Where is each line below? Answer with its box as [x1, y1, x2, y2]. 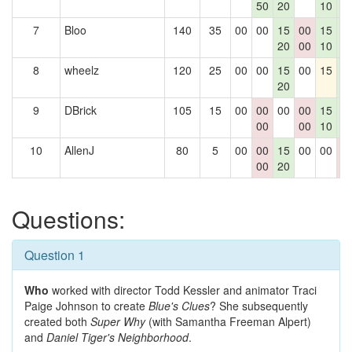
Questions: [12, 202, 125, 236]
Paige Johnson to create [24, 298, 148, 313]
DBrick [64, 102, 97, 118]
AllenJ [64, 142, 94, 158]
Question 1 [24, 246, 85, 264]
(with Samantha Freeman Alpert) [145, 313, 311, 329]
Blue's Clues [148, 298, 210, 313]
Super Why [90, 313, 145, 329]
